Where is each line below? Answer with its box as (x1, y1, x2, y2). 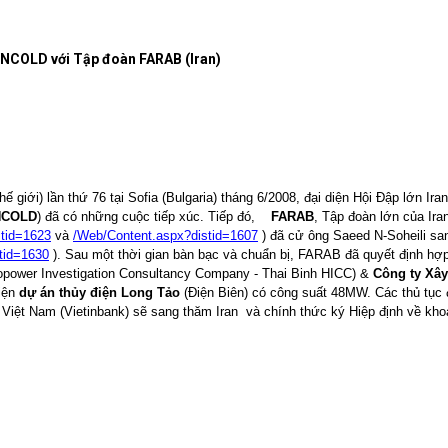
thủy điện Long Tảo (59, 285, 180, 300)
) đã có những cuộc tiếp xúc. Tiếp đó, (37, 209, 255, 224)
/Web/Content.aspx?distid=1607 (73, 228, 258, 243)
